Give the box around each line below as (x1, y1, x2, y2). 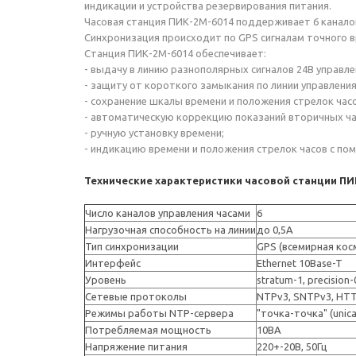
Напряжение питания (85, 341, 188, 352)
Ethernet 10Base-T (257, 257, 342, 269)
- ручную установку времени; (84, 127, 224, 138)
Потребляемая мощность (85, 324, 211, 335)
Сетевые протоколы (85, 291, 187, 302)
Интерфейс (85, 257, 141, 269)
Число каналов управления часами (85, 207, 250, 219)
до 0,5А (257, 224, 293, 235)
